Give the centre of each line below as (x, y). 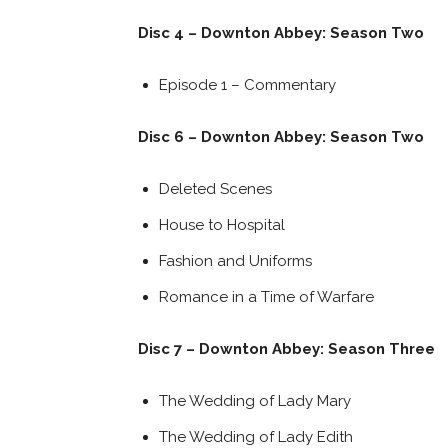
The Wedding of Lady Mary (255, 400)
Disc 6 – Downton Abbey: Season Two (281, 136)
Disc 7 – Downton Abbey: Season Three (286, 348)
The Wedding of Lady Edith (256, 436)
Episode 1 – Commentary (247, 84)
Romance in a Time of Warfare (266, 296)
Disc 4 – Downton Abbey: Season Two (281, 32)
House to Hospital (222, 224)
